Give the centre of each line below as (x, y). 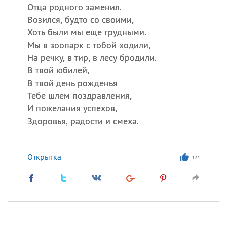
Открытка (44, 157)
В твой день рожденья (72, 83)
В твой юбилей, (58, 70)
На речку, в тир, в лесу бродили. (92, 58)
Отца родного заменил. (74, 7)
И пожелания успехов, (72, 108)
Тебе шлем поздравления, (79, 96)
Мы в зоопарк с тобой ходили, (89, 45)
